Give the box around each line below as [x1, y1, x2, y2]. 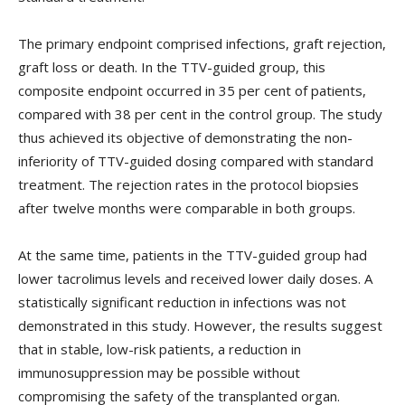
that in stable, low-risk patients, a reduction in [18, 340, 301, 359]
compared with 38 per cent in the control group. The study [18, 105, 382, 124]
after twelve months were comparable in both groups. [18, 199, 355, 218]
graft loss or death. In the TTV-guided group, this [18, 58, 325, 77]
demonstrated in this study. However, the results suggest [18, 316, 382, 335]
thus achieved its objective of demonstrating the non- [18, 128, 353, 147]
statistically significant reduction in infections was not [18, 293, 346, 312]
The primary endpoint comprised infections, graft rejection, [18, 34, 386, 53]
